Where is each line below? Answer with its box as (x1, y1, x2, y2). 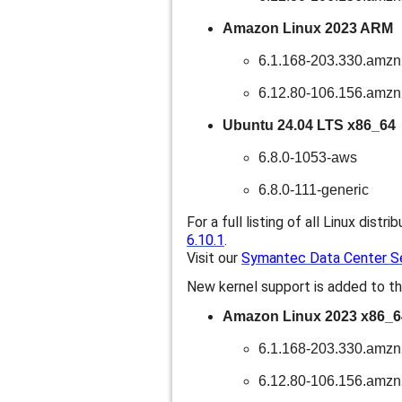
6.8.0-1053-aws (258, 150, 357, 165)
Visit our (187, 249, 241, 267)
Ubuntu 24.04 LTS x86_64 (223, 118, 396, 133)
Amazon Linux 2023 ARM (223, 21, 393, 36)
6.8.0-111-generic (258, 182, 369, 197)
